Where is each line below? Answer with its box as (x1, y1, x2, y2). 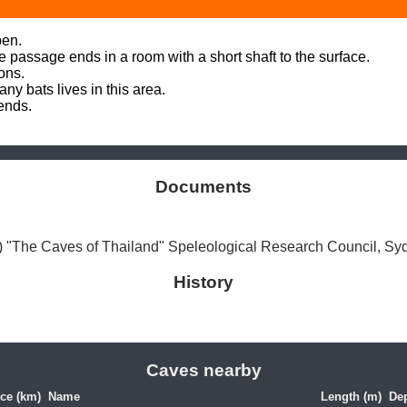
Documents (155, 176, 252, 196)
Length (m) (320, 390, 382, 404)
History (174, 272, 233, 292)
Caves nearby (145, 360, 262, 380)
